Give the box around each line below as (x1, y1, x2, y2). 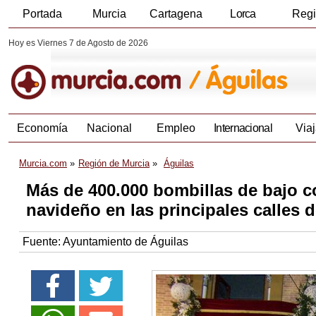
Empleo (157, 122, 195, 135)
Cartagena (150, 8, 202, 20)
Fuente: (23, 236, 63, 248)
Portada (22, 8, 62, 20)
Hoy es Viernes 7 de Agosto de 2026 (8, 38, 148, 48)
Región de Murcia (78, 158, 150, 169)
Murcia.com (19, 158, 67, 169)
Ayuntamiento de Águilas (63, 236, 188, 248)
